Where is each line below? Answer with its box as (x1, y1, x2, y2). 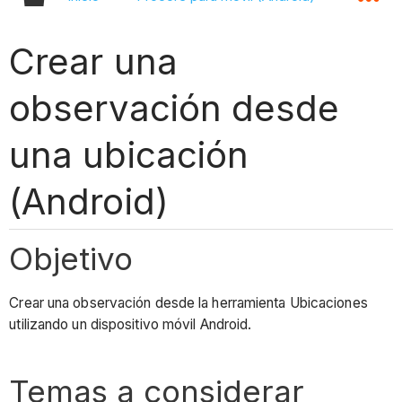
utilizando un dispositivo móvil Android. (9, 316, 256, 334)
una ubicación (9, 132, 249, 177)
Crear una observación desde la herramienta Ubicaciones (9, 294, 368, 312)
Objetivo (9, 239, 134, 277)
